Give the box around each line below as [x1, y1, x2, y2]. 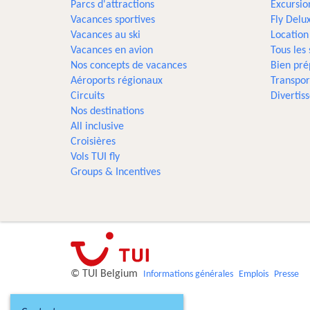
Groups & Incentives [71, 167, 161, 178]
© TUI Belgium [71, 268, 138, 280]
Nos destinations [71, 106, 144, 117]
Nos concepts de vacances [71, 60, 187, 71]
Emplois [239, 269, 268, 280]
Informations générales [143, 269, 233, 280]
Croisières [71, 136, 116, 147]
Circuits [71, 91, 104, 102]
